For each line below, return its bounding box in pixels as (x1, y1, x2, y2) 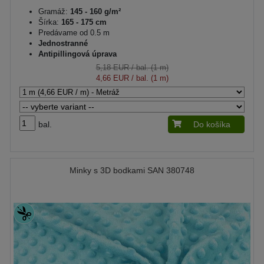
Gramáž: (38, 6, 68, 16)
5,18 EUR (95, 62, 129, 72)
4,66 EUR (95, 73, 129, 82)
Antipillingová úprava (38, 49, 117, 58)
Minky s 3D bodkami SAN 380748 (70, 165, 194, 175)
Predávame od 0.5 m (38, 28, 110, 37)
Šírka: (38, 17, 59, 27)
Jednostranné (38, 38, 88, 48)
